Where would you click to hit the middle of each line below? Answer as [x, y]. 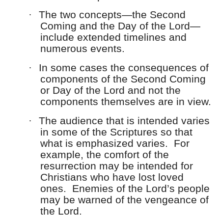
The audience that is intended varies [124, 121]
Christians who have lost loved [112, 178]
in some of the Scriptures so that [116, 132]
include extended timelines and [113, 38]
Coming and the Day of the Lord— [120, 26]
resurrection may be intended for [117, 166]
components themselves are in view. [127, 102]
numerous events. [82, 49]
